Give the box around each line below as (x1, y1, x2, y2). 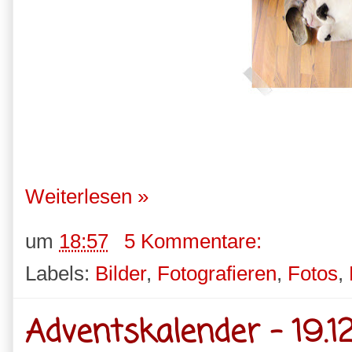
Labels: (25, 262, 95, 286)
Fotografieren (157, 262, 277, 286)
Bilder (95, 262, 146, 286)
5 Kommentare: (124, 229, 267, 254)
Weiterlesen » (25, 184, 148, 208)
